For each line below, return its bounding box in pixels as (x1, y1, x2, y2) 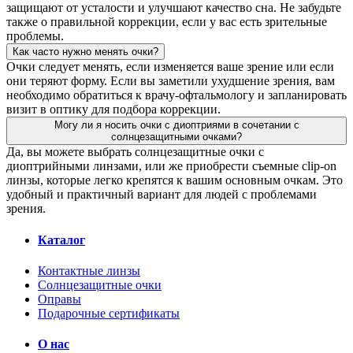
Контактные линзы (38, 263, 140, 277)
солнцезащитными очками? (111, 131, 242, 143)
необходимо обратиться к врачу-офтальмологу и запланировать (6, 88, 347, 102)
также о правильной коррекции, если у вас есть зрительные (6, 15, 327, 29)
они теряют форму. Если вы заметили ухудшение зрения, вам (6, 74, 335, 88)
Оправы (38, 292, 81, 306)
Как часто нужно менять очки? (13, 46, 158, 58)
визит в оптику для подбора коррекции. (6, 102, 221, 117)
